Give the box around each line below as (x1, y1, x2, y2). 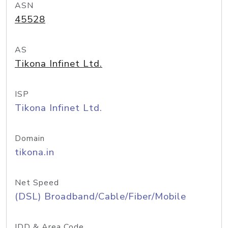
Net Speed (15, 177, 59, 188)
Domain (15, 133, 45, 144)
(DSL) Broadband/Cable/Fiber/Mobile (15, 190, 186, 203)
